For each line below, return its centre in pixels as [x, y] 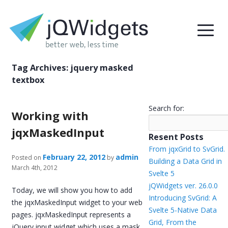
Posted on [27, 158]
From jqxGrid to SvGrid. [187, 149]
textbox [28, 80]
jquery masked [102, 68]
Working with [50, 116]
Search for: [166, 108]
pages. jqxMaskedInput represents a [72, 214]
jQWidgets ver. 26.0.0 [183, 186]
